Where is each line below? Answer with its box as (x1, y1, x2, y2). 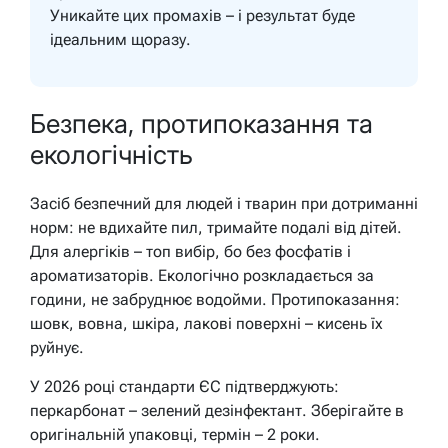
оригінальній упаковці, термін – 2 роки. (30, 424, 320, 444)
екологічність (30, 139, 193, 171)
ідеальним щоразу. (50, 29, 191, 49)
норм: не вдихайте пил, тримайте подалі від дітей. (30, 217, 402, 237)
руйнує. (30, 337, 84, 357)
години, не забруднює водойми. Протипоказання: (30, 289, 400, 309)
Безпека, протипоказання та (30, 108, 373, 140)
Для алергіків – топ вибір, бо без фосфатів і (30, 241, 351, 261)
